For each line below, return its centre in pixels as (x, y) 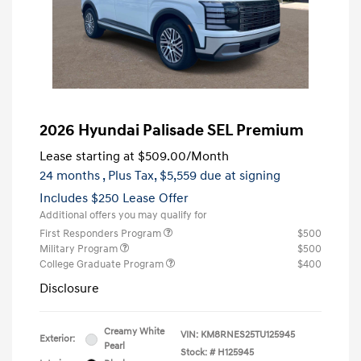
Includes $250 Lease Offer (114, 198)
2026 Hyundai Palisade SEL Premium (172, 131)
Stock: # (198, 353)
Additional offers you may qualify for (123, 215)
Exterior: (57, 339)
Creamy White (134, 332)
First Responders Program (102, 234)
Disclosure (69, 288)
